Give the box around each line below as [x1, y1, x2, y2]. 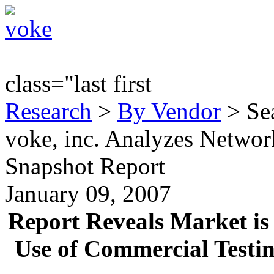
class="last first [5, 70, 152, 97]
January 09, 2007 [5, 180, 171, 207]
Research [5, 98, 92, 124]
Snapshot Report [5, 153, 165, 179]
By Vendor [117, 98, 221, 124]
